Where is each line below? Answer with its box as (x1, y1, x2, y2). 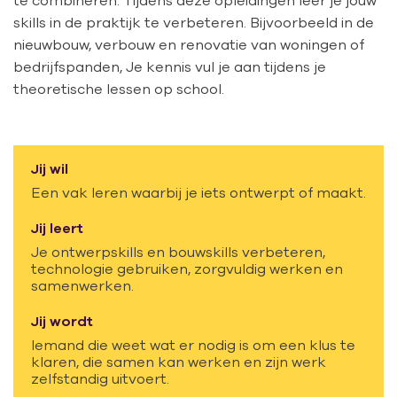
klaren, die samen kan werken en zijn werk (31, 353, 326, 370)
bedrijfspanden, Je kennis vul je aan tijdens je (13, 58, 326, 75)
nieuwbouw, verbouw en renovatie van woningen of (13, 36, 364, 53)
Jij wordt (31, 312, 93, 329)
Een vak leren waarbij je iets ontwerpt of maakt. (31, 184, 366, 201)
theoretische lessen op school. (13, 81, 224, 97)
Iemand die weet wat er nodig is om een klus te (31, 336, 355, 353)
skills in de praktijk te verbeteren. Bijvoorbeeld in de (13, 14, 374, 31)
